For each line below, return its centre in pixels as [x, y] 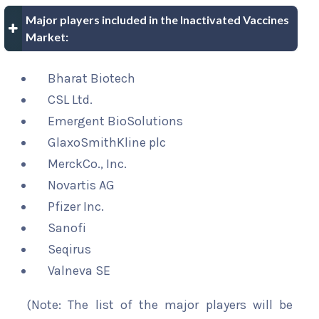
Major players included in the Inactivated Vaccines [157, 20]
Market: [47, 37]
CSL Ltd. [70, 100]
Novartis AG [81, 185]
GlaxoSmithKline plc [107, 143]
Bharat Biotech [91, 79]
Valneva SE [79, 271]
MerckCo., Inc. [87, 164]
